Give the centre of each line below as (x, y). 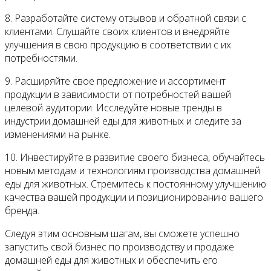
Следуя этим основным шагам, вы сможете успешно (122, 234)
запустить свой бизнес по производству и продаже (119, 247)
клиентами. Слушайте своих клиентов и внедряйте (117, 32)
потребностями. (41, 58)
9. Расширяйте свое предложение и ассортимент (115, 81)
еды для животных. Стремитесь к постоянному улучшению (135, 184)
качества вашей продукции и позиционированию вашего (134, 198)
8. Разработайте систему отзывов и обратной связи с (126, 18)
